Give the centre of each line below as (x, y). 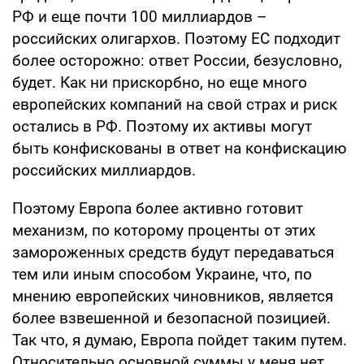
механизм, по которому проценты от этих (164, 230)
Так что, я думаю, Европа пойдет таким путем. (180, 340)
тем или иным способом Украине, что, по (162, 274)
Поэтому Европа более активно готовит (158, 208)
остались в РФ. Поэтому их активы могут (162, 126)
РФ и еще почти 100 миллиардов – (139, 16)
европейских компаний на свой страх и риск (175, 104)
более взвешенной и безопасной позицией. (171, 318)
